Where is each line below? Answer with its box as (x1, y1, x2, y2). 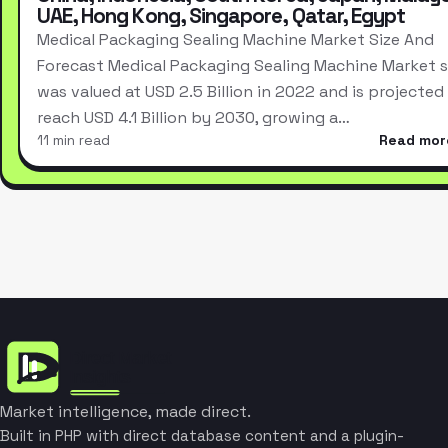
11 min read (36, 130, 110, 149)
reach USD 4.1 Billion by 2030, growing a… (36, 106, 350, 128)
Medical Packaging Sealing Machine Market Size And (36, 28, 434, 50)
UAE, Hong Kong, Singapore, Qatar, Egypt (36, 2, 406, 29)
